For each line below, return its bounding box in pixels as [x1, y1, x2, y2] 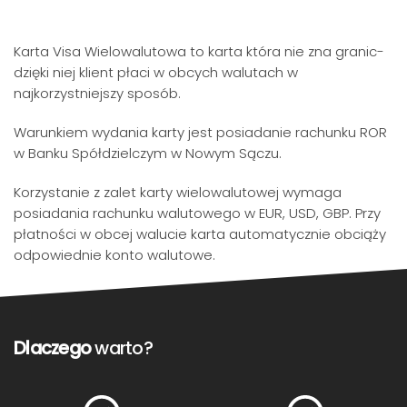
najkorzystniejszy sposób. [14, 84, 181, 103]
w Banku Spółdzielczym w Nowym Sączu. [14, 144, 282, 163]
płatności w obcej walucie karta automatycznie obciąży [14, 224, 386, 243]
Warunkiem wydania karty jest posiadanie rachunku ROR [14, 123, 387, 142]
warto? [91, 335, 153, 361]
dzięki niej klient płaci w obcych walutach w [14, 63, 298, 82]
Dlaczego [14, 335, 91, 361]
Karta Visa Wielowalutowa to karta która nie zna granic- [14, 42, 384, 61]
